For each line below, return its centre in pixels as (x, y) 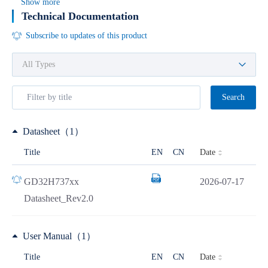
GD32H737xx (51, 182)
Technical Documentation (80, 16)
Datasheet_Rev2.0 (59, 198)
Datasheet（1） (53, 131)
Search (233, 97)
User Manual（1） (59, 236)
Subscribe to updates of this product (86, 36)
